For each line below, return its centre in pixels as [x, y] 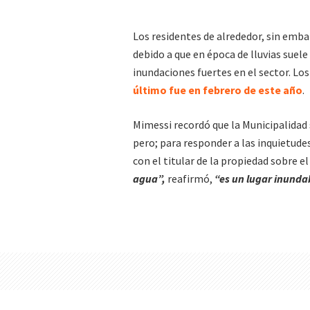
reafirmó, [190, 179]
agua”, [149, 179]
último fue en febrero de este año [218, 90]
